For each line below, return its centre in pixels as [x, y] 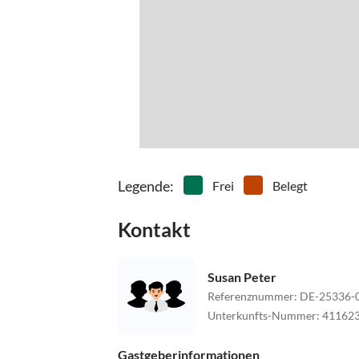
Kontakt [154, 229]
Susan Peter [242, 277]
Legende [144, 186]
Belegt [290, 185]
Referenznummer [251, 296]
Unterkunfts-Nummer [262, 316]
